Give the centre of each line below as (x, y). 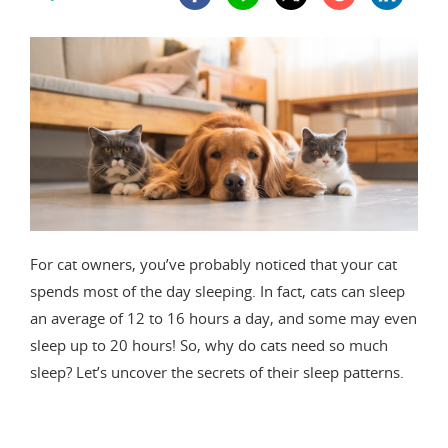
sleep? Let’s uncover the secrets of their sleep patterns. (217, 371)
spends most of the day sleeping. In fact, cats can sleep (217, 290)
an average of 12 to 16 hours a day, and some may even (223, 317)
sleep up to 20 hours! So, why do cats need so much (209, 344)
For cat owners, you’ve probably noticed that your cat (213, 263)
